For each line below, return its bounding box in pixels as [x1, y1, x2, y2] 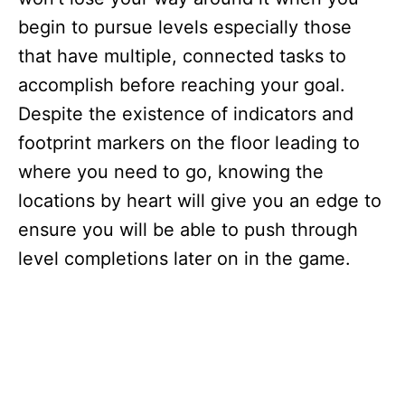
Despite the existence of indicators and [18, 102, 353, 125]
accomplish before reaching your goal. [18, 73, 345, 96]
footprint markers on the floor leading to [18, 131, 360, 154]
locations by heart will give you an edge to [18, 189, 381, 212]
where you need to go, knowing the [18, 160, 324, 183]
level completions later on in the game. [18, 247, 351, 269]
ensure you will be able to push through [18, 218, 358, 240]
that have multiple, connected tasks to [18, 44, 346, 67]
